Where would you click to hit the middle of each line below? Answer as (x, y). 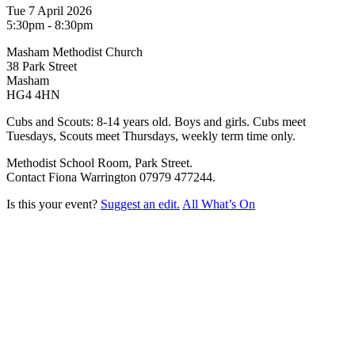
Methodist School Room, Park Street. (99, 162)
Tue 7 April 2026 (49, 10)
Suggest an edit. (140, 204)
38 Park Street (42, 66)
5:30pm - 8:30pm (50, 25)
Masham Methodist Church (74, 52)
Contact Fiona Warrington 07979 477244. (111, 177)
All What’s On (219, 204)
